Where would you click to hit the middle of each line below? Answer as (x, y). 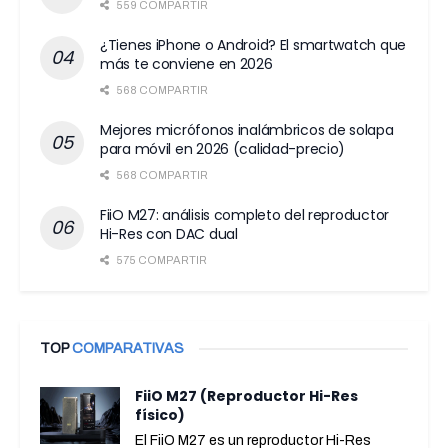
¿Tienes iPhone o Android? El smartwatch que (253, 44)
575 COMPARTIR (160, 259)
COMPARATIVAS (128, 348)
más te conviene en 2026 (186, 63)
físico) (160, 414)
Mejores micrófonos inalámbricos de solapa (247, 129)
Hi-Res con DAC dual (169, 233)
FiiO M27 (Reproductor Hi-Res (246, 395)
